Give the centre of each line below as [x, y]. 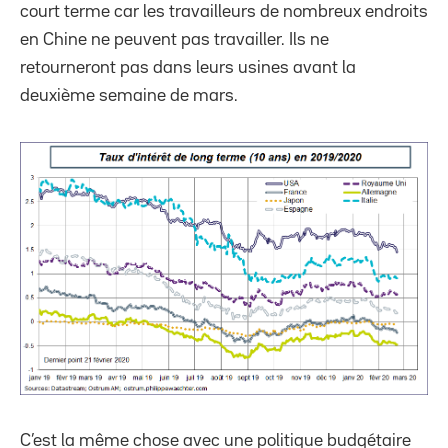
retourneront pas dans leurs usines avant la [188, 67]
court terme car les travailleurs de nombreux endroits [224, 11]
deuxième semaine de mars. [129, 95]
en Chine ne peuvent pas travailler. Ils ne [174, 39]
